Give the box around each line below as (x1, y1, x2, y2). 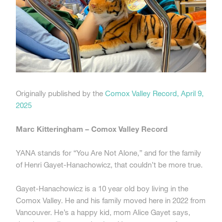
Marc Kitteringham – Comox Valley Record (16, 124, 167, 133)
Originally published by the (16, 88, 105, 98)
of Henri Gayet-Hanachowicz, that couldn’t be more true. (16, 160, 203, 169)
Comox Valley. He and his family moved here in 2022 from (16, 195, 206, 205)
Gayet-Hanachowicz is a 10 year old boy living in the (16, 183, 188, 193)
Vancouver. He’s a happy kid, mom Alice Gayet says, (16, 207, 190, 217)
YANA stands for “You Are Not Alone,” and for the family (16, 148, 201, 157)
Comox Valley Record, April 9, (105, 88, 204, 98)
